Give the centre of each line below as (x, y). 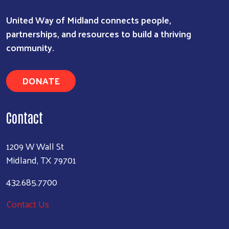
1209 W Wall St (35, 146)
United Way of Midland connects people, (89, 19)
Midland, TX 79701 (41, 159)
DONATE (41, 80)
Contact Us (28, 203)
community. (30, 47)
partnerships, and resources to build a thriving (99, 33)
